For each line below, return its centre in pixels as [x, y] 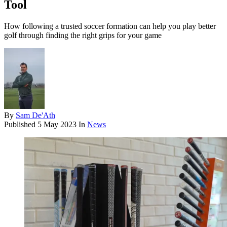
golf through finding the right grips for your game [83, 35]
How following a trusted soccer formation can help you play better [110, 26]
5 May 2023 [57, 125]
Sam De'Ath [35, 116]
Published [21, 125]
